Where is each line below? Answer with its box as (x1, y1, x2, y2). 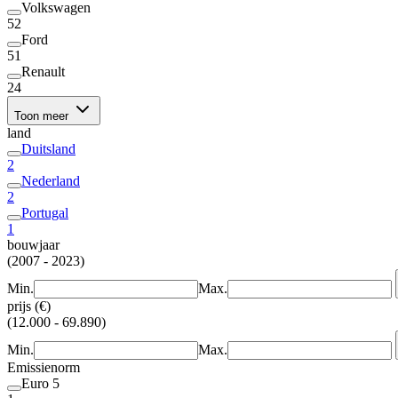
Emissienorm (7, 359, 80, 375)
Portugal (21, 204, 68, 220)
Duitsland (21, 140, 76, 156)
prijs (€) (7, 298, 51, 314)
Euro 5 (21, 375, 60, 391)
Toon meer (14, 108, 72, 123)
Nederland (21, 172, 80, 188)
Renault (21, 63, 65, 79)
